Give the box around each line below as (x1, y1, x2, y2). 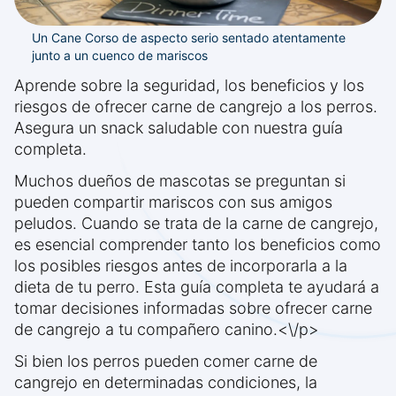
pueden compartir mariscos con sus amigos (14, 193, 332, 212)
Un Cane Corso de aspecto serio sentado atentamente (32, 30, 346, 46)
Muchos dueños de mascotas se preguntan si (14, 171, 346, 191)
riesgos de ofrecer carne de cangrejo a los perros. (14, 97, 377, 117)
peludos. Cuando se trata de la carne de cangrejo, (14, 214, 378, 233)
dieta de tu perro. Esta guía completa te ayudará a (14, 278, 379, 297)
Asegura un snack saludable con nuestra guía (14, 118, 343, 138)
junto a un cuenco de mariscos (32, 48, 208, 64)
